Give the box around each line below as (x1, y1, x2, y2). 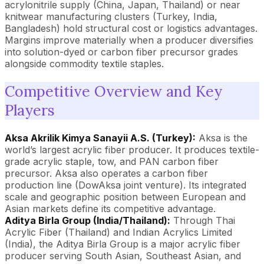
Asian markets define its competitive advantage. (5, 202, 216, 214)
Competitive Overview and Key (5, 81, 222, 101)
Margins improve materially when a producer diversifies (5, 34, 253, 46)
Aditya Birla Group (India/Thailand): (5, 214, 170, 226)
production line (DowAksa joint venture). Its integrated (5, 179, 246, 191)
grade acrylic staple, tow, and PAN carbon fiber (5, 155, 219, 167)
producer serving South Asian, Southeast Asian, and (5, 249, 241, 262)
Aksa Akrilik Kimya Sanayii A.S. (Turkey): (5, 131, 196, 144)
